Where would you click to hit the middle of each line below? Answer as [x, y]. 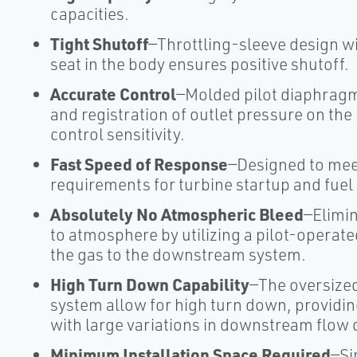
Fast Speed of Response [139, 164]
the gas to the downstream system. [178, 254]
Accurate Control [113, 94]
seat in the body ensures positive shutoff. [199, 64]
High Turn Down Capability [149, 284]
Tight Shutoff [99, 43]
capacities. [89, 14]
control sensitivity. [117, 134]
